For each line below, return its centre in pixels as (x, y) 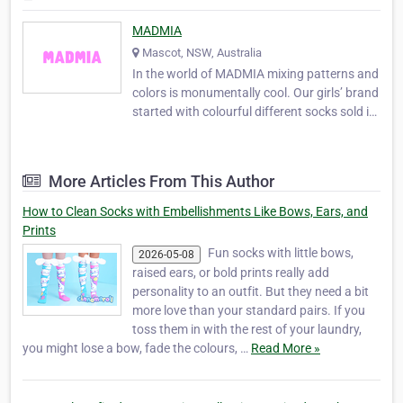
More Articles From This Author (160, 182)
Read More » (286, 348)
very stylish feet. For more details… (228, 188)
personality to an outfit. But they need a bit (251, 291)
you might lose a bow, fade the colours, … (137, 348)
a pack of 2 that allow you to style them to (248, 131)
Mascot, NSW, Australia (202, 53)
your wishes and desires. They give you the (250, 150)
